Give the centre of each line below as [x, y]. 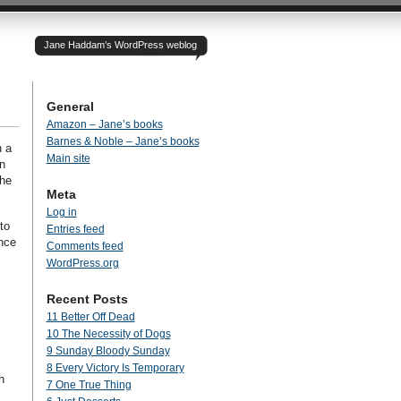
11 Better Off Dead [90, 317]
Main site [68, 158]
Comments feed [85, 246]
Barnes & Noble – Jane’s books [123, 141]
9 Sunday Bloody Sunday [108, 351]
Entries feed [75, 229]
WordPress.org [82, 263]
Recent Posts [87, 299]
